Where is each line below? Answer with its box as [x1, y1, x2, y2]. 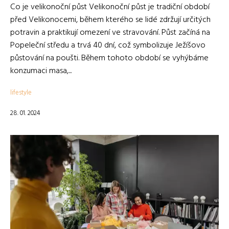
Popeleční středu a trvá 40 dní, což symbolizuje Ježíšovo [10, 39, 205, 52]
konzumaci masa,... [10, 64, 72, 78]
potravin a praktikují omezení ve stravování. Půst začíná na [10, 26, 210, 39]
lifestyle [10, 87, 32, 98]
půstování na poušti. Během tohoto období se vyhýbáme [10, 52, 209, 65]
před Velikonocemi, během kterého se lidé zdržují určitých [10, 13, 211, 27]
